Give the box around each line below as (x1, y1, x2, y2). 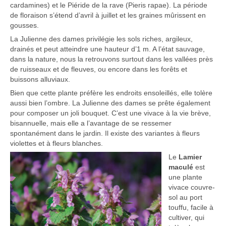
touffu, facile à (168, 203, 213, 212)
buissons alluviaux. (10, 75, 70, 84)
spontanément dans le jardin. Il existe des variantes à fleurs (10, 129, 200, 138)
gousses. (10, 21, 39, 30)
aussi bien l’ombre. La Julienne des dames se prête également (10, 99, 210, 107)
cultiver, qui (168, 213, 204, 222)
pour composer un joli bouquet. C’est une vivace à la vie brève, (10, 109, 211, 118)
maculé (168, 163, 193, 172)
